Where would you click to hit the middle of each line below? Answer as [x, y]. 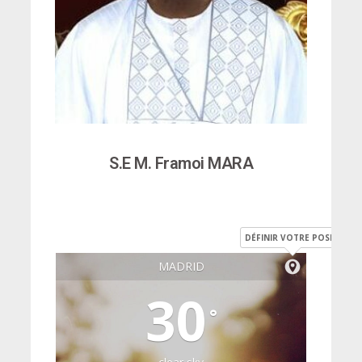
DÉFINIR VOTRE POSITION [299, 238]
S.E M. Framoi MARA [181, 163]
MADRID [181, 267]
